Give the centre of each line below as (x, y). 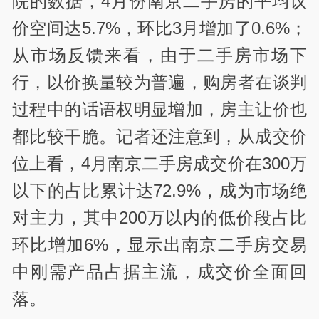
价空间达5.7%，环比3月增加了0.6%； (159, 28)
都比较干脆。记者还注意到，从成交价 (159, 137)
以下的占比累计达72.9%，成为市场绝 (159, 191)
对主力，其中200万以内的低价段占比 (159, 218)
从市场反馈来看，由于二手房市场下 (159, 56)
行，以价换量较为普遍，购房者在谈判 (159, 83)
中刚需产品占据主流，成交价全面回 (159, 272)
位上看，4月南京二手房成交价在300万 (159, 164)
